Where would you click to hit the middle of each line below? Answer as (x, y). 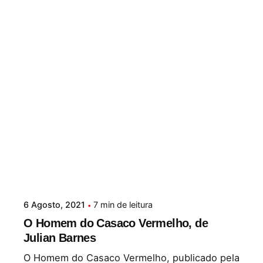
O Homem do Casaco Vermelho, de (116, 223)
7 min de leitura (123, 205)
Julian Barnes (60, 238)
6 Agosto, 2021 (54, 205)
